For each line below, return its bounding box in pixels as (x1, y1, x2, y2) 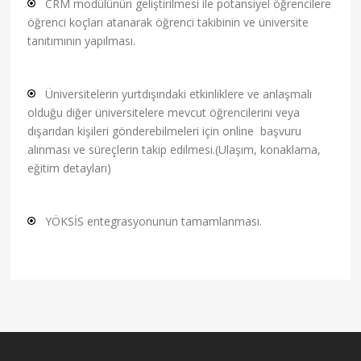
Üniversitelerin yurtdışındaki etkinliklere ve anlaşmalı (45, 86, 313, 102)
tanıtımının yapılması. (27, 33, 136, 49)
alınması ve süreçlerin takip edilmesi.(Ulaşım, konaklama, (27, 142, 322, 158)
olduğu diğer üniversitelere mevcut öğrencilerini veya (27, 105, 301, 121)
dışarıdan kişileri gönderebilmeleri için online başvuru (27, 123, 302, 139)
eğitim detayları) (27, 160, 112, 176)
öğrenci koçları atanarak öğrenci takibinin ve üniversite (27, 15, 309, 31)
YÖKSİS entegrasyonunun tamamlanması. (45, 214, 263, 230)
